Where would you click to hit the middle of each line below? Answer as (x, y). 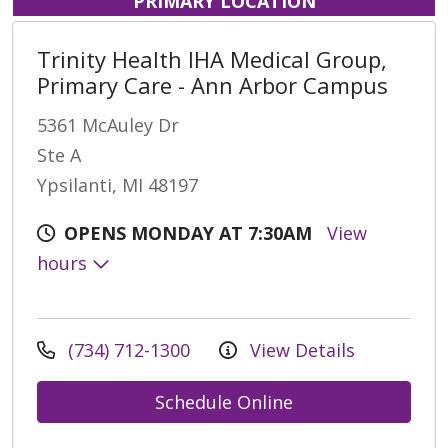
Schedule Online (224, 402)
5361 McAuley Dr (108, 125)
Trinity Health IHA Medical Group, (212, 59)
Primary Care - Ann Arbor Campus (212, 85)
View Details (300, 350)
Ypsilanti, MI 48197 (117, 185)
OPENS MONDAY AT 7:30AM (188, 233)
